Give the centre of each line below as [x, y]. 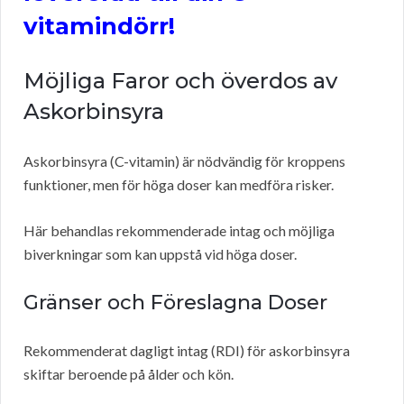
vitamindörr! [99, 27]
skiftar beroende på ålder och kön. [129, 374]
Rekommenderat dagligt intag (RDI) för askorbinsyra [187, 351]
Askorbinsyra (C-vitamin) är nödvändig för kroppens [184, 161]
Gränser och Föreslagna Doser [175, 303]
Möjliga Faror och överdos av [180, 81]
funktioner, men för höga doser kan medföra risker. [179, 185]
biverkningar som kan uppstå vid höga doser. [160, 254]
